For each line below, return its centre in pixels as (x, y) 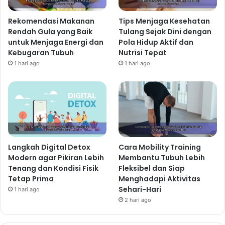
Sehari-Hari (140, 189)
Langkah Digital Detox (49, 147)
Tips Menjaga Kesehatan (164, 21)
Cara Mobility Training (160, 147)
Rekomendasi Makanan (51, 21)
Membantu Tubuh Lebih (162, 157)
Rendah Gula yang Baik (50, 32)
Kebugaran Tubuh (41, 53)
